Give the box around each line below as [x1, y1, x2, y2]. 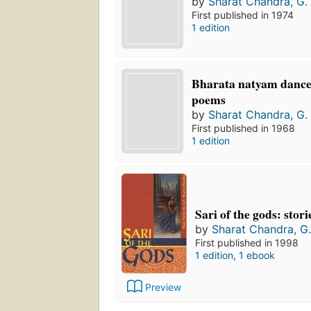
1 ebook [239, 249, 275, 261]
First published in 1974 [192, 9, 294, 22]
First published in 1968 [192, 121, 296, 134]
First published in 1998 [195, 236, 299, 249]
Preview [145, 281, 181, 294]
